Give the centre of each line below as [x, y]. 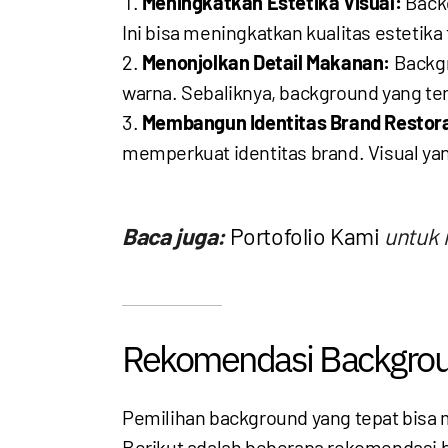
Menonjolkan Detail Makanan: [266, 62]
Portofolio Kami [304, 236]
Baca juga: [173, 236]
